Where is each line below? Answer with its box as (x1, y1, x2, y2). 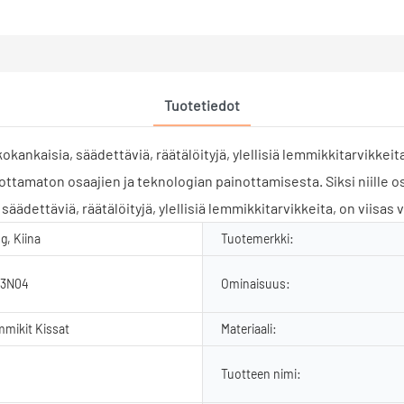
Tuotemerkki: (221, 230, 294, 246)
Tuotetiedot (164, 96, 240, 114)
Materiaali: (221, 320, 277, 336)
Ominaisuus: (221, 275, 290, 291)
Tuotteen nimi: (221, 365, 301, 381)
